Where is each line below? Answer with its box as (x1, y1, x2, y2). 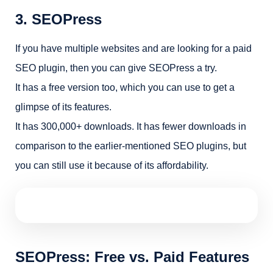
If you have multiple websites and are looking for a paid (15, 43, 252, 54)
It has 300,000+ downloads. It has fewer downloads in (15, 121, 246, 132)
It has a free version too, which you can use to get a (15, 82, 235, 93)
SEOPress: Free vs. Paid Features (15, 249, 249, 265)
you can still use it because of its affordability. (15, 160, 208, 171)
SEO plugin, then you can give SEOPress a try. (15, 63, 217, 73)
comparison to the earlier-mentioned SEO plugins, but (15, 141, 246, 151)
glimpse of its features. (15, 102, 112, 112)
